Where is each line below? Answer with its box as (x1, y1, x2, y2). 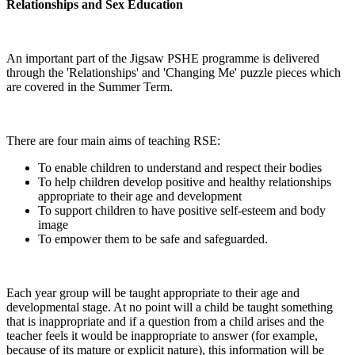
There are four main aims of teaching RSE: (6, 134, 220, 148)
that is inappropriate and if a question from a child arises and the (6, 315, 324, 329)
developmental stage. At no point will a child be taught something (6, 300, 333, 315)
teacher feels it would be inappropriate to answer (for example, (6, 329, 318, 343)
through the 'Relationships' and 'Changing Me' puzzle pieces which (6, 66, 341, 80)
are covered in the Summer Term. (6, 80, 173, 94)
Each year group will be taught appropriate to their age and (6, 286, 300, 300)
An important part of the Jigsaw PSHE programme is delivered (6, 52, 319, 66)
